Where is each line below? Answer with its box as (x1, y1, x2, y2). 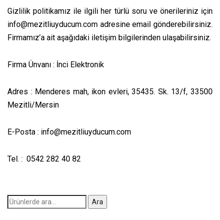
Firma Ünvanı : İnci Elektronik (7, 59, 104, 69)
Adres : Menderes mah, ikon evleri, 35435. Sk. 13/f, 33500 (7, 86, 213, 96)
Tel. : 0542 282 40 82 (7, 154, 81, 164)
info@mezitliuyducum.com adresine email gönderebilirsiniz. (7, 19, 213, 29)
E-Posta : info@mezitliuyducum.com (7, 127, 131, 137)
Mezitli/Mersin (7, 100, 59, 110)
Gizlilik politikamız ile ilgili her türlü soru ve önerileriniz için (7, 6, 213, 16)
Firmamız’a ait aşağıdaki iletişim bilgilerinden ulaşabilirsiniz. (7, 32, 211, 42)
